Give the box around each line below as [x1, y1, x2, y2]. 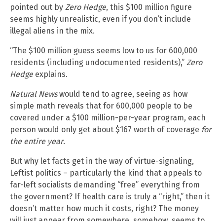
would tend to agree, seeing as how [57, 89, 187, 99]
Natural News [10, 89, 57, 99]
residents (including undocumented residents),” [10, 57, 186, 67]
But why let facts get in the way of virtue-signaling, [10, 156, 194, 166]
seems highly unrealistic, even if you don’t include [10, 14, 191, 24]
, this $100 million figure [106, 2, 192, 12]
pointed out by [10, 2, 65, 12]
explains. [33, 69, 68, 79]
